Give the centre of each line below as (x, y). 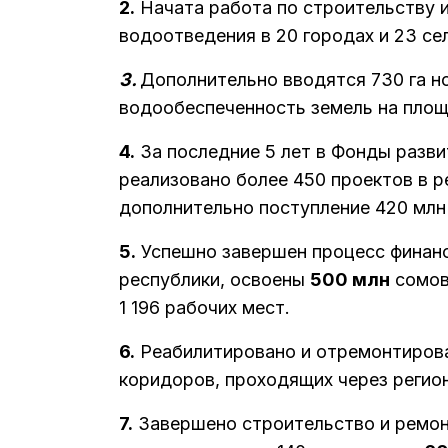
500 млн (350, 280)
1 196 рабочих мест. (204, 308)
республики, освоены (214, 280)
